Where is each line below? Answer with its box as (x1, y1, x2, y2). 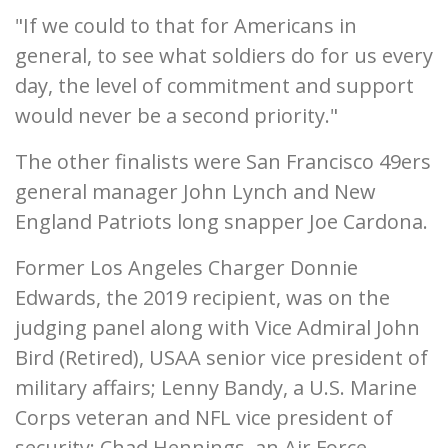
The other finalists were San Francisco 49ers (15, 148, 431, 175)
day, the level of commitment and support (15, 72, 414, 99)
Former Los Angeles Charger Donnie (15, 254, 358, 281)
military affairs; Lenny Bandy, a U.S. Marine (15, 374, 417, 401)
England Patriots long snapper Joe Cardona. (15, 208, 428, 235)
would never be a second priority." (15, 102, 338, 129)
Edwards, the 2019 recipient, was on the (15, 284, 390, 311)
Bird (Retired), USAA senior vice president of (15, 344, 428, 371)
